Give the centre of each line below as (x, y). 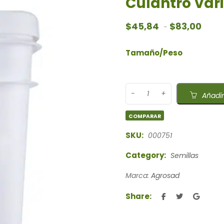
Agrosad (165, 176)
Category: (145, 155)
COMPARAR (145, 116)
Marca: (138, 176)
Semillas (184, 156)
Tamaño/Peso (154, 53)
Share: (138, 196)
